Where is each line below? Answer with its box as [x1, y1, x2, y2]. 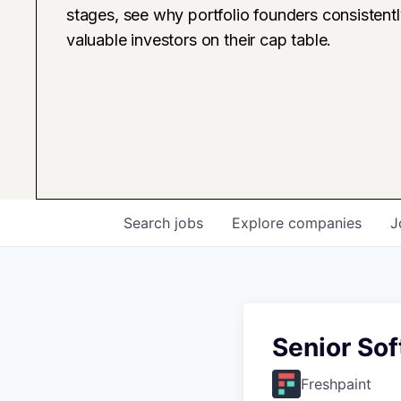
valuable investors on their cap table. [66, 30, 332, 49]
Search [124, 213, 175, 232]
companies [288, 213, 362, 232]
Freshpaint [301, 374, 371, 393]
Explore [232, 213, 288, 232]
